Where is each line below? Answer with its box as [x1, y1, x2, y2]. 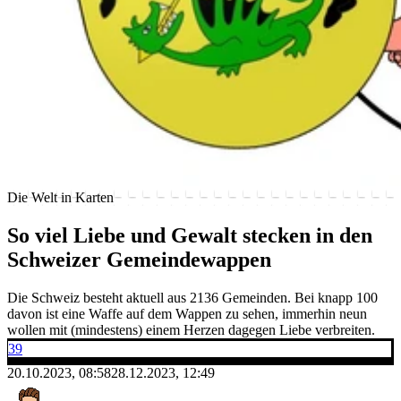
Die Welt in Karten [7, 189, 114, 205]
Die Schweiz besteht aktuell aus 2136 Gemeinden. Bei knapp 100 [7, 289, 378, 305]
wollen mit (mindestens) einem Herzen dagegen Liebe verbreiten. [7, 321, 375, 337]
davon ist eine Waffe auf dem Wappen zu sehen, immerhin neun [7, 305, 367, 321]
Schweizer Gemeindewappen [7, 247, 271, 271]
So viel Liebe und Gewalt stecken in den [7, 223, 372, 247]
